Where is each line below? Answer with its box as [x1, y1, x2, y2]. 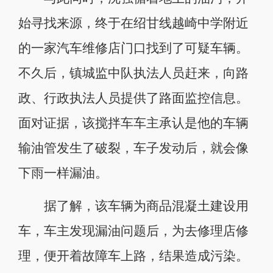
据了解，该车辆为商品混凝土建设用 [18, 199, 249, 213]
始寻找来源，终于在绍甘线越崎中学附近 [18, 16, 249, 30]
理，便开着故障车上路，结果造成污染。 [18, 249, 249, 263]
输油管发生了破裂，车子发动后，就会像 [18, 141, 249, 155]
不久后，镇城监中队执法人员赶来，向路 [18, 66, 249, 80]
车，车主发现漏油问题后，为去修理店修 [18, 224, 249, 238]
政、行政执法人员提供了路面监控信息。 [18, 91, 249, 105]
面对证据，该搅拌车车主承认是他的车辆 [18, 116, 249, 130]
